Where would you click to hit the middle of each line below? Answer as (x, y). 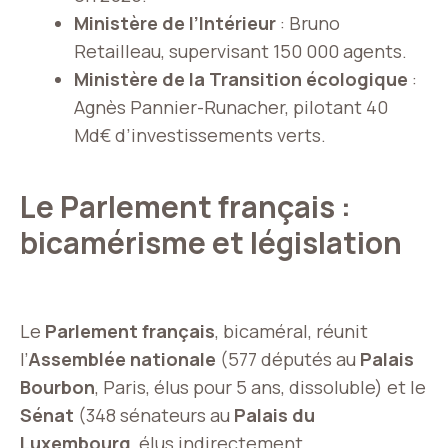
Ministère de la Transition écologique (241, 79)
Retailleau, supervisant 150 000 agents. (240, 51)
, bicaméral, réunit (291, 331)
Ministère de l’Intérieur (175, 23)
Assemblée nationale (122, 359)
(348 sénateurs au (154, 415)
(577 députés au (288, 359)
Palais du (274, 415)
